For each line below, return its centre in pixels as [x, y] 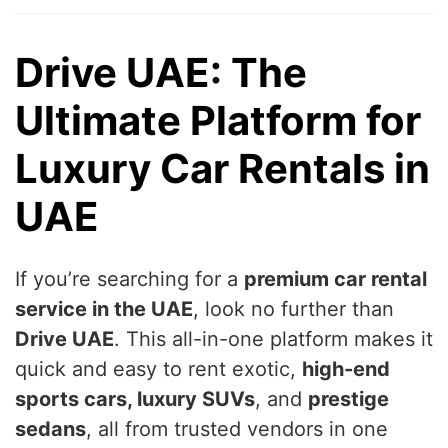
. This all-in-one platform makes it [273, 339]
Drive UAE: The [161, 73]
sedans [50, 429]
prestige [348, 399]
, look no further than [293, 309]
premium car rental [335, 279]
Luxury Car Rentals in [222, 169]
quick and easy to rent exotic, [158, 369]
